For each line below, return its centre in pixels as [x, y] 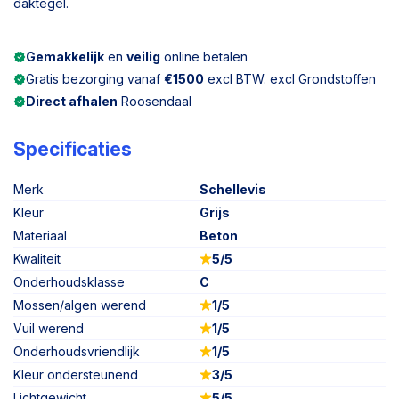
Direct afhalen [72, 101]
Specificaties [73, 149]
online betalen [204, 57]
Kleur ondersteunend [76, 375]
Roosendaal [155, 101]
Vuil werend [49, 328]
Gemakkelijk [65, 57]
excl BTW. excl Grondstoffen [290, 79]
